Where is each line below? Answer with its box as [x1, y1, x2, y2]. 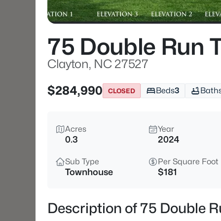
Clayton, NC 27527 [47, 57, 148, 71]
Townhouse [65, 167, 113, 177]
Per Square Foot [158, 157, 219, 166]
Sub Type [65, 157, 99, 166]
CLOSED [108, 86, 135, 95]
